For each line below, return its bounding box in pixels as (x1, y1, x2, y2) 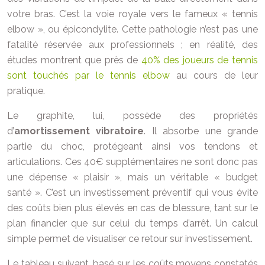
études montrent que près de (7, 54, 141, 66)
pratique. (7, 85, 45, 96)
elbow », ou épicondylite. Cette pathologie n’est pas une (7, 24, 258, 35)
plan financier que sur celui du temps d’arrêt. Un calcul (7, 218, 258, 229)
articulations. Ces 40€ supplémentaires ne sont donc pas (7, 156, 258, 167)
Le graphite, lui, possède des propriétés (7, 110, 258, 121)
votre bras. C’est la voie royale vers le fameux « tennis (7, 8, 258, 20)
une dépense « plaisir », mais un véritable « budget (7, 172, 258, 183)
